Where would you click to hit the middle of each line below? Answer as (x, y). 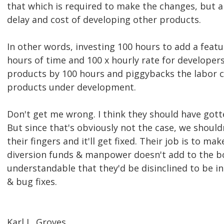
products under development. (71, 87)
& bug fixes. (32, 182)
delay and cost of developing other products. (104, 20)
